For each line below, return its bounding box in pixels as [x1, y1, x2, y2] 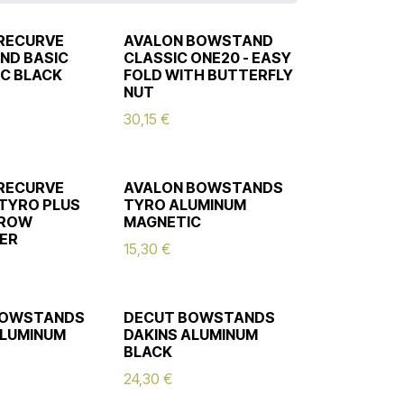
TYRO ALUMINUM [123, 196, 246, 214]
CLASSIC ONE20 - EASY [123, 49, 291, 67]
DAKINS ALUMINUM [123, 326, 258, 344]
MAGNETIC [123, 213, 201, 231]
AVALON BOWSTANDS [123, 179, 283, 197]
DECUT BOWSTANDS [123, 308, 275, 326]
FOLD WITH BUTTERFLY [123, 66, 293, 84]
